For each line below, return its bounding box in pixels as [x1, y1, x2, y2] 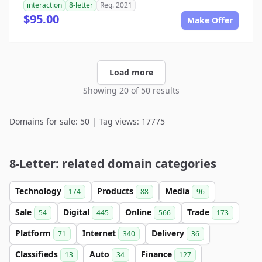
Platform [15, 227, 53, 239]
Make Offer [187, 14, 233, 26]
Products [97, 185, 136, 196]
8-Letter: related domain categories [9, 155, 216, 171]
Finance [141, 248, 174, 260]
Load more [109, 66, 153, 78]
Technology [15, 185, 64, 196]
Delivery [151, 227, 187, 239]
